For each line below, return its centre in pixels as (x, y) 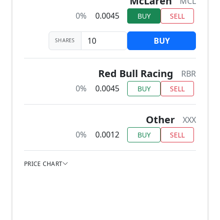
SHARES (65, 41)
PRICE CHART (43, 164)
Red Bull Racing (136, 73)
